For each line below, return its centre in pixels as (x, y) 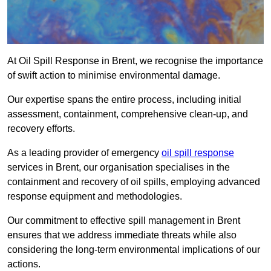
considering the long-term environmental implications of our (134, 250)
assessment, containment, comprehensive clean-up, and (128, 114)
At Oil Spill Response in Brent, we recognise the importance (135, 61)
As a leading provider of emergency (84, 153)
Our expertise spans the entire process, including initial (124, 100)
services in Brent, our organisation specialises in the (119, 168)
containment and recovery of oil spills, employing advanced (134, 182)
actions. (24, 264)
